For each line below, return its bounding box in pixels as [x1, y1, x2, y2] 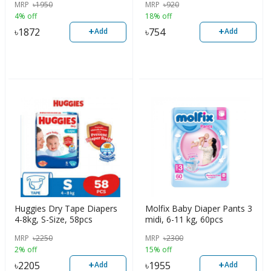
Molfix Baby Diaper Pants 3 [145, 202, 252, 214]
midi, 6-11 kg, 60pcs [145, 213, 223, 225]
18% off [145, 10, 172, 21]
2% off [15, 244, 37, 255]
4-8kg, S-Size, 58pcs [15, 213, 93, 225]
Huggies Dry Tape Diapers [15, 202, 117, 214]
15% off [145, 244, 172, 255]
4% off [15, 10, 37, 21]
